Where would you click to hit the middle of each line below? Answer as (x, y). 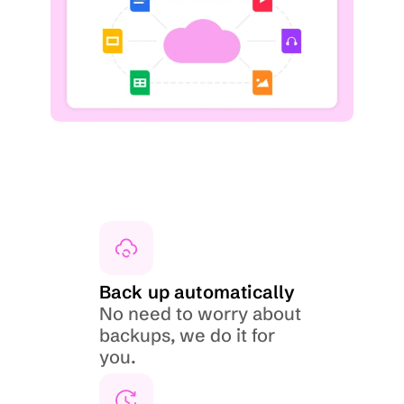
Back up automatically (197, 292)
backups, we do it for (187, 335)
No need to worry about (200, 313)
